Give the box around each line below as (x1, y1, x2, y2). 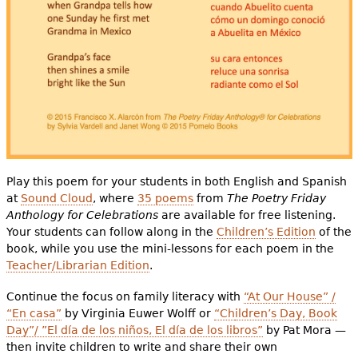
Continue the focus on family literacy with (6, 289, 244, 303)
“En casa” (6, 306, 62, 320)
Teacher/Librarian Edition (6, 258, 149, 272)
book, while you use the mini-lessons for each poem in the (6, 241, 334, 255)
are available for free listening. (161, 208, 336, 221)
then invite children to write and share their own (6, 340, 277, 353)
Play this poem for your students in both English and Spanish (6, 174, 347, 188)
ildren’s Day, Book (234, 306, 337, 320)
